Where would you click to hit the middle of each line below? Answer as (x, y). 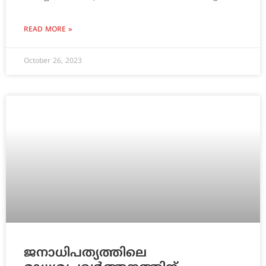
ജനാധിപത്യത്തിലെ (85, 254)
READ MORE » (48, 30)
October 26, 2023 (53, 62)
